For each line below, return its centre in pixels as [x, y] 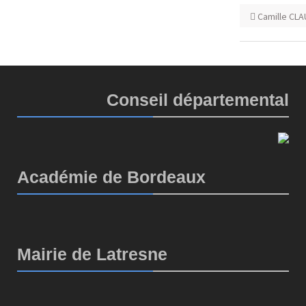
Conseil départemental [197, 100]
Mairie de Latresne [92, 254]
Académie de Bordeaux [111, 177]
